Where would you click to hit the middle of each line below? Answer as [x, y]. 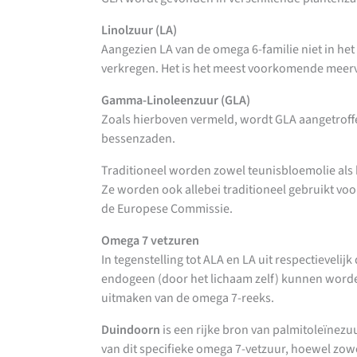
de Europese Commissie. [168, 209]
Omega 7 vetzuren [150, 241]
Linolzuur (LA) [139, 31]
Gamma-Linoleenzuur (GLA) [175, 101]
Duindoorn [130, 330]
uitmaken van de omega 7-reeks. [187, 298]
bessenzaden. [138, 139]
